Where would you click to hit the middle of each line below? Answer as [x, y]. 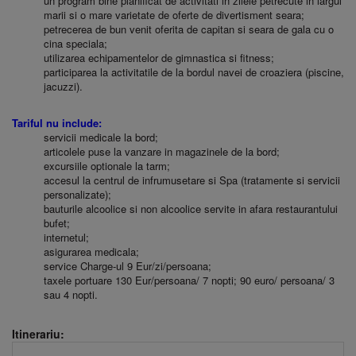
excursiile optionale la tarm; [108, 166]
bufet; [58, 223]
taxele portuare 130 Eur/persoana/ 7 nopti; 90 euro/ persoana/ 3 [189, 280]
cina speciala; [77, 43]
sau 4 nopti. [71, 294]
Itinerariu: [38, 334]
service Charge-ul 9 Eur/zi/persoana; [129, 266]
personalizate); [79, 194]
